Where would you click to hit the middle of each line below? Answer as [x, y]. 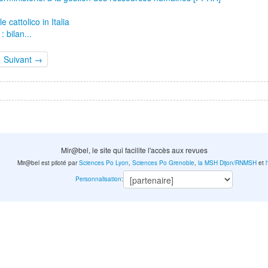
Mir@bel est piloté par [48, 163]
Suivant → [23, 60]
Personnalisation [98, 179]
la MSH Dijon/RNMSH [228, 163]
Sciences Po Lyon [104, 163]
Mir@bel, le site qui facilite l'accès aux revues [134, 150]
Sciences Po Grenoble [164, 163]
